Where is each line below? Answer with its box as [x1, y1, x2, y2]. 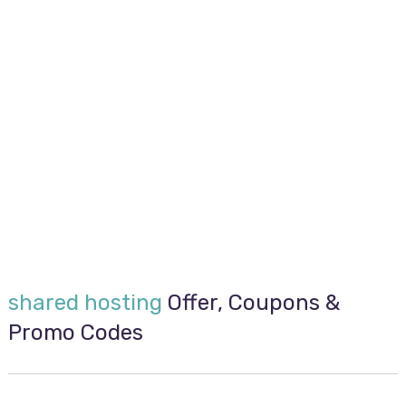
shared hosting [7, 290, 162, 315]
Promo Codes [7, 320, 143, 345]
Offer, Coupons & [161, 290, 340, 315]
